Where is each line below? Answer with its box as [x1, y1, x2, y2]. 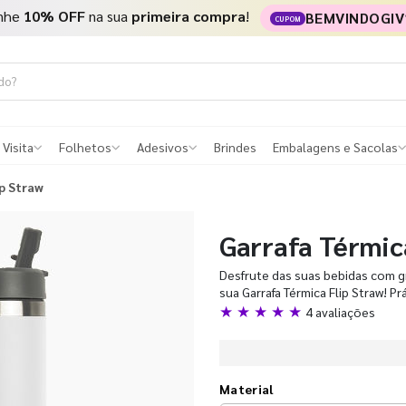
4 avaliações [305, 303, 375, 320]
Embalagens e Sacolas [273, 139, 398, 156]
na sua [84, 5, 131, 25]
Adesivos [137, 139, 188, 156]
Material [219, 380, 274, 397]
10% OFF [23, 5, 85, 25]
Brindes [214, 139, 256, 156]
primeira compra [130, 5, 246, 25]
